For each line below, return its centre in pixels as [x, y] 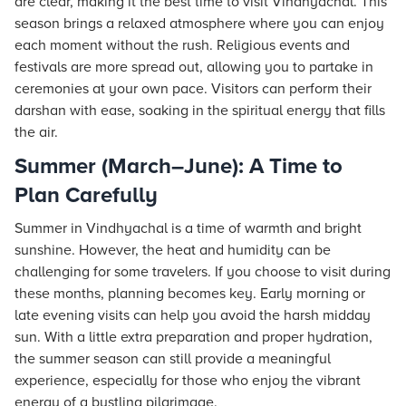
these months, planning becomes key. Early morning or [190, 294]
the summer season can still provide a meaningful [173, 359]
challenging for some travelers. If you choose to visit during [203, 272]
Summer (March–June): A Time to [179, 166]
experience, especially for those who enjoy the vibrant [188, 381]
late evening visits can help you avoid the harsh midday [193, 315]
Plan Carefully [86, 195]
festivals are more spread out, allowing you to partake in [194, 67]
